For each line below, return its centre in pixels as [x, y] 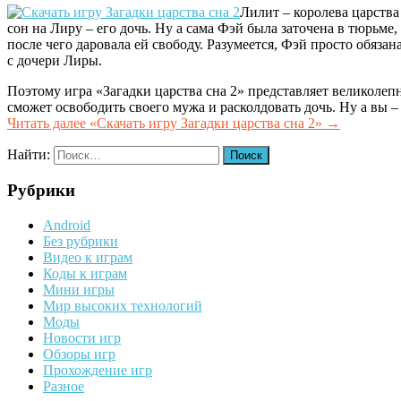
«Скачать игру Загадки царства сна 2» [206, 123]
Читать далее [48, 123]
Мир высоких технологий [123, 305]
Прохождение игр [98, 370]
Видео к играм [88, 257]
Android [67, 225]
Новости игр [82, 337]
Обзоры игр [79, 354]
